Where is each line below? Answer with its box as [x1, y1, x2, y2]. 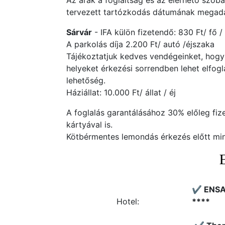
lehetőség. [66, 75, 105, 85]
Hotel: [117, 196, 139, 206]
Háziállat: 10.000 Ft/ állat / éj [66, 87, 176, 97]
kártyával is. [66, 120, 113, 130]
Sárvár [66, 27, 92, 37]
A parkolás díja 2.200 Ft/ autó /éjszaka [66, 39, 217, 49]
